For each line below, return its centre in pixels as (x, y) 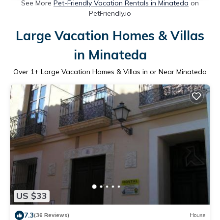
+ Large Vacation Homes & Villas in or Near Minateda (121, 71)
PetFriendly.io (110, 13)
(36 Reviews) (52, 215)
